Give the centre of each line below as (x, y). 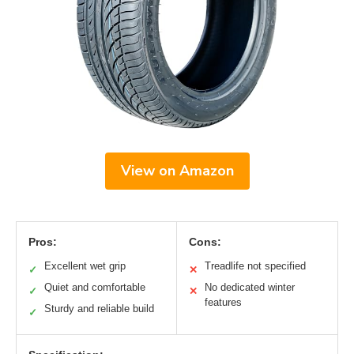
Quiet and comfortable (95, 287)
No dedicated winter (250, 287)
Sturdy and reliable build (99, 308)
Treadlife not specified (255, 265)
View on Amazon (177, 170)
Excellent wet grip (85, 265)
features (223, 302)
